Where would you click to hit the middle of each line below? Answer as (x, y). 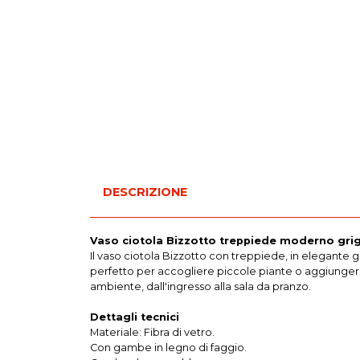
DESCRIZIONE (145, 192)
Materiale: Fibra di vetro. (152, 333)
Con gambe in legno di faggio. (168, 348)
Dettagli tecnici (135, 317)
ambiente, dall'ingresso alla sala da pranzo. (200, 287)
